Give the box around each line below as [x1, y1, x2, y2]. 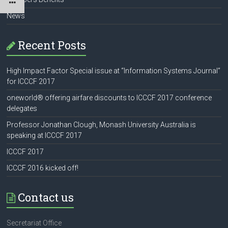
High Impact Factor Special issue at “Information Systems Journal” [7, 67, 221, 75]
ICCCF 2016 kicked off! [7, 164, 79, 172]
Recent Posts [18, 38, 87, 52]
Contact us [18, 190, 74, 205]
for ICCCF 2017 [7, 77, 55, 85]
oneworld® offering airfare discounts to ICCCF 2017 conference [7, 94, 212, 102]
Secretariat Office [7, 219, 62, 227]
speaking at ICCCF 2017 [7, 131, 82, 139]
